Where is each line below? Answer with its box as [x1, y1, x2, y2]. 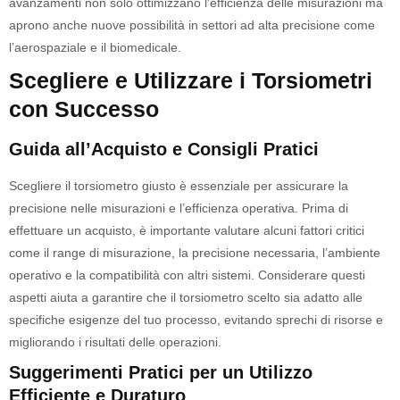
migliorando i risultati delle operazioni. [9, 335, 221, 349]
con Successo [9, 96, 159, 121]
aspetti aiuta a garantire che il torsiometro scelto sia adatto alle [9, 290, 362, 304]
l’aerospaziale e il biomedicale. [9, 40, 181, 54]
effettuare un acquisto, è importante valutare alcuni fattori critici [9, 223, 364, 237]
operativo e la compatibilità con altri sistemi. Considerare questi [9, 268, 365, 282]
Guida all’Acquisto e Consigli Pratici [9, 139, 319, 159]
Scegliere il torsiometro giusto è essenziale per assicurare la [9, 179, 348, 193]
